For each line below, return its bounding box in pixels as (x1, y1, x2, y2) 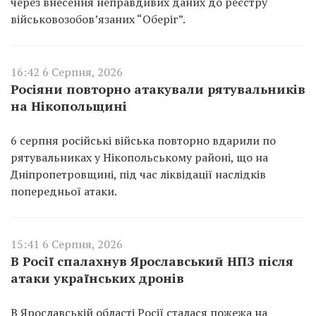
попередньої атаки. (11, 183, 117, 199)
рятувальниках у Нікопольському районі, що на (11, 149, 268, 165)
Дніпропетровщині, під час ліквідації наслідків (11, 166, 266, 182)
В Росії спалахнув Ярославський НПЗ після (11, 252, 293, 269)
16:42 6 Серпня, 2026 (11, 63, 123, 80)
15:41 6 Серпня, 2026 (11, 236, 123, 252)
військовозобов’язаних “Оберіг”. (11, 11, 186, 27)
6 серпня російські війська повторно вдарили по (11, 132, 276, 148)
